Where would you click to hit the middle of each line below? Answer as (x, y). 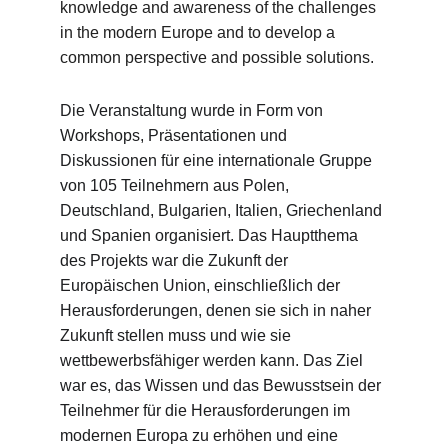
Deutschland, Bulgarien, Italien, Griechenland (223, 210)
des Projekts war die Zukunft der (176, 260)
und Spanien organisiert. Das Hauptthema (211, 235)
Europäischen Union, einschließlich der (202, 285)
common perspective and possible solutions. (217, 57)
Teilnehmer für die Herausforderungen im (207, 410)
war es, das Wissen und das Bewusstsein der (222, 385)
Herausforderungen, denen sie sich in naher (217, 310)
